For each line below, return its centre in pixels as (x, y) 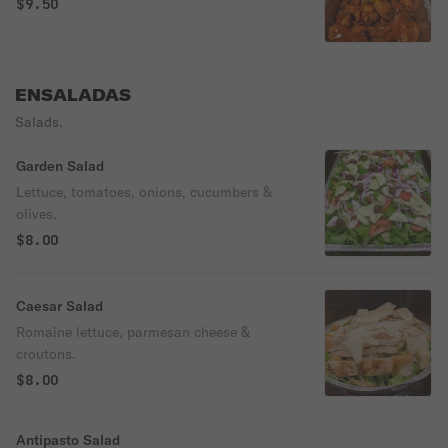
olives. (36, 214)
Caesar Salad (59, 306)
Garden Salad (60, 166)
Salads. (39, 122)
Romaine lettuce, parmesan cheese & (133, 332)
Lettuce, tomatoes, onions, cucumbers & (144, 192)
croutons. (46, 354)
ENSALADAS (73, 95)
